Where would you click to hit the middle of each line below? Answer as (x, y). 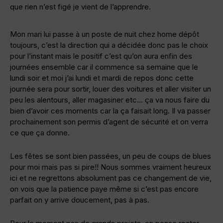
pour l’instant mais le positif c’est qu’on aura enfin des (101, 56)
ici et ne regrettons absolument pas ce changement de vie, (111, 178)
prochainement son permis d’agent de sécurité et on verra (109, 122)
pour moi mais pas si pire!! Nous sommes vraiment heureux (111, 167)
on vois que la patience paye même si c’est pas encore (104, 189)
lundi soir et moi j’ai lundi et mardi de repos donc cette (102, 78)
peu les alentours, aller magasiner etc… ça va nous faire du (110, 100)
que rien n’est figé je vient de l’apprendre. (80, 7)
